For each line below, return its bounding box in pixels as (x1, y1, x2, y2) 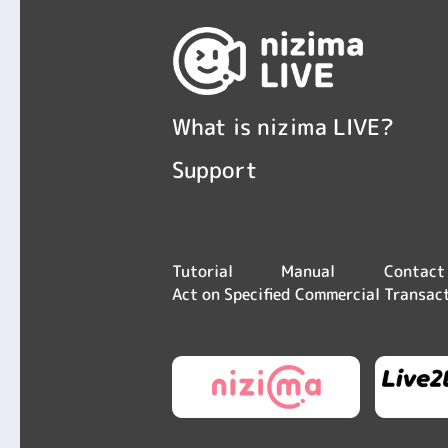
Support (171, 153, 259, 185)
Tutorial (171, 259, 234, 283)
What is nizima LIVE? (171, 110, 395, 143)
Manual (281, 259, 336, 283)
